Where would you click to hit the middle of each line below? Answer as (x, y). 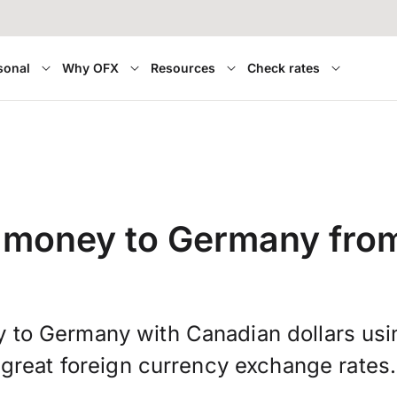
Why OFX (90, 68)
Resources (183, 68)
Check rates (283, 68)
